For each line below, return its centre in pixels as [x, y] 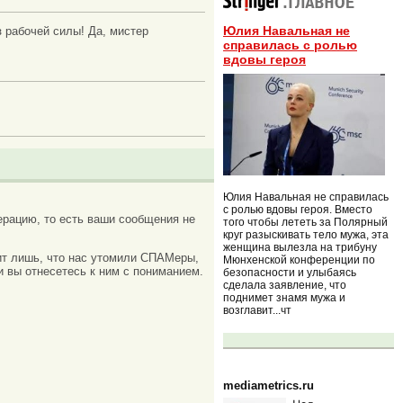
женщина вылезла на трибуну [300, 247]
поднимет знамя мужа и [284, 297]
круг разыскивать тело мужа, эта [306, 234]
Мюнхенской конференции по [299, 260]
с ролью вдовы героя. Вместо [298, 209]
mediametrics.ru [269, 385]
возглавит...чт [257, 310]
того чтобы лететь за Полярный [305, 222]
